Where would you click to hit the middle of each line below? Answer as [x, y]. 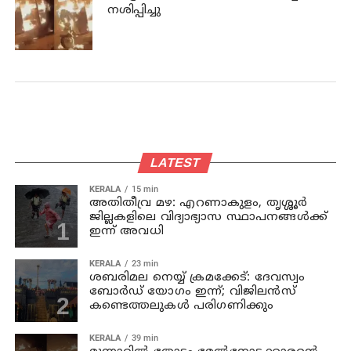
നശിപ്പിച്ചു [134, 11]
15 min [145, 189]
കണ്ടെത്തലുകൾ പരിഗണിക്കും [181, 306]
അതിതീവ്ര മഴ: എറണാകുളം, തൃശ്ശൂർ [198, 203]
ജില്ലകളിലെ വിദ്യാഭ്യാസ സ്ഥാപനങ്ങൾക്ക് [208, 217]
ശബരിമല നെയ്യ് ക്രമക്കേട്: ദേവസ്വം [197, 277]
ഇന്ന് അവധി [126, 231]
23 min [145, 263]
